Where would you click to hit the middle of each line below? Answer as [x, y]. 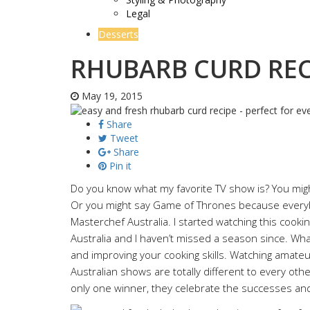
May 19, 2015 [111, 95]
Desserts [118, 34]
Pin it [120, 166]
